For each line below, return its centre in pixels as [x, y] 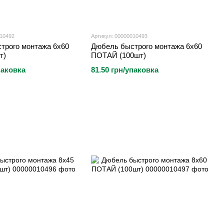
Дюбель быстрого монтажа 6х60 [146, 46]
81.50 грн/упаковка [125, 70]
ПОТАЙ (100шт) [118, 55]
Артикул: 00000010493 [119, 36]
